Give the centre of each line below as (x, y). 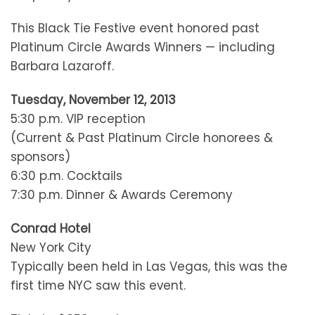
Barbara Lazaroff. (62, 66)
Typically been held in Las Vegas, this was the (149, 267)
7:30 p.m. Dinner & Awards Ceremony (122, 194)
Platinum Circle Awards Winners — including (143, 47)
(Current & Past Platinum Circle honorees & (142, 137)
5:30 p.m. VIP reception (78, 118)
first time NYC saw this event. (98, 286)
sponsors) (40, 156)
